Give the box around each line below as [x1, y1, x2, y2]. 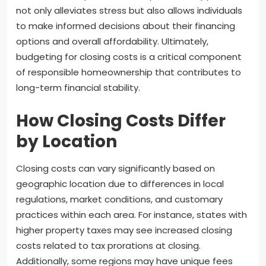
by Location [16, 129, 117, 153]
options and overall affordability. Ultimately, [16, 34, 208, 47]
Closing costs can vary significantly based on [16, 161, 215, 175]
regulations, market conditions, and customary [16, 192, 223, 205]
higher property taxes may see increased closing [16, 223, 232, 236]
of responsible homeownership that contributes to [16, 65, 241, 78]
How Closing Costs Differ [16, 109, 226, 132]
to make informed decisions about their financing [16, 19, 235, 32]
